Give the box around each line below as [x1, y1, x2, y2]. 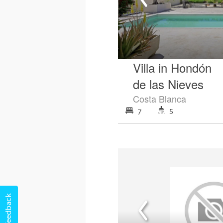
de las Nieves [133, 75, 204, 93]
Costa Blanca [133, 92, 186, 105]
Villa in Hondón [133, 58, 212, 76]
